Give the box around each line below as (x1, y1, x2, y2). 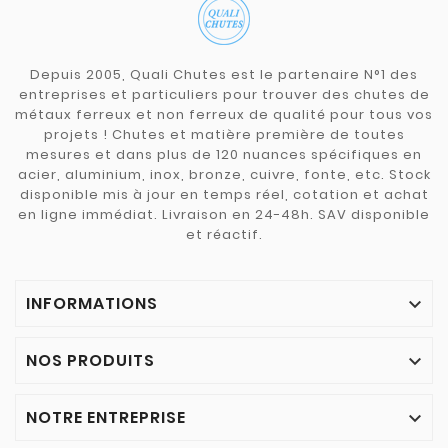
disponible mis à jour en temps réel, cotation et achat (19, 184, 429, 204)
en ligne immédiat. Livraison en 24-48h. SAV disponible (18, 204, 430, 224)
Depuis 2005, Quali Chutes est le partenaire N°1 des (30, 64, 418, 84)
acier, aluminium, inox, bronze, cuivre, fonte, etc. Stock (17, 164, 431, 184)
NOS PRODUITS (26, 348, 155, 372)
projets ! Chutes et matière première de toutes (43, 124, 405, 144)
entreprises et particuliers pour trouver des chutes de (18, 84, 430, 104)
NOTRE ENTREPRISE (26, 405, 186, 429)
